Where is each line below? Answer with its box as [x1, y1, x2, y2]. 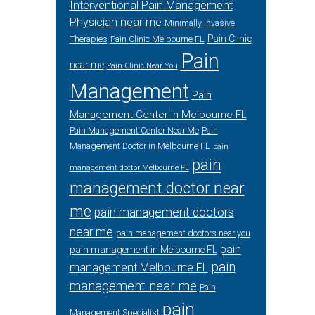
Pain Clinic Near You [106, 61, 178, 70]
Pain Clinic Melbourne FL [110, 34, 205, 44]
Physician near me [69, 15, 162, 29]
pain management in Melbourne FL [69, 244, 217, 255]
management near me [69, 278, 197, 294]
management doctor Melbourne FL [69, 163, 189, 172]
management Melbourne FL [69, 261, 208, 274]
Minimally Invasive [164, 18, 235, 28]
